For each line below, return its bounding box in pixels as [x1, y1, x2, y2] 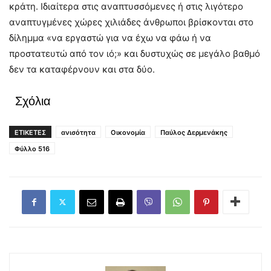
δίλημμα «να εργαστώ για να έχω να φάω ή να [9, 31, 211, 44]
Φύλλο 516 [15, 144, 50, 153]
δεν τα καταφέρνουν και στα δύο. [9, 63, 155, 75]
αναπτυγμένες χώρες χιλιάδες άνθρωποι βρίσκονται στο [9, 16, 253, 28]
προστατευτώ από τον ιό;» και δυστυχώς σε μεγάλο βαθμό [9, 47, 260, 59]
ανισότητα [61, 128, 96, 137]
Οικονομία [111, 128, 145, 137]
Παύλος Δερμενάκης [160, 128, 227, 137]
